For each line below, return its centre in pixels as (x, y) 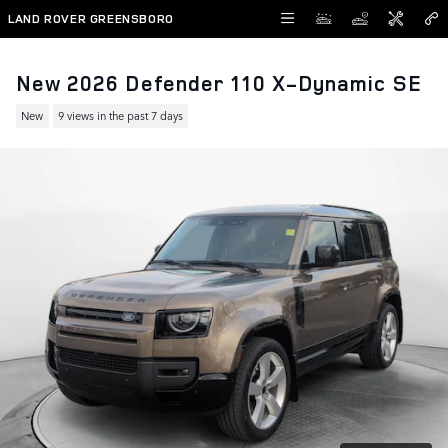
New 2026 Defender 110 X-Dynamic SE (219, 83)
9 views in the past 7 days (120, 116)
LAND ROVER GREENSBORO (91, 18)
